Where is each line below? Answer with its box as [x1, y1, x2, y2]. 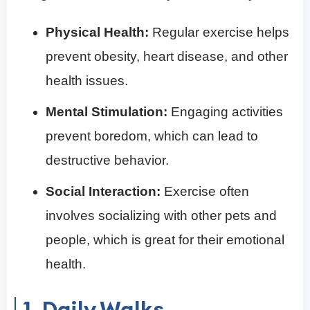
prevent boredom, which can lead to [46, 129, 258, 144]
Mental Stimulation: [46, 104, 171, 120]
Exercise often [161, 184, 249, 199]
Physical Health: [46, 25, 149, 40]
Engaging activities [171, 104, 283, 120]
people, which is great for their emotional [46, 232, 284, 248]
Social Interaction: [46, 184, 161, 199]
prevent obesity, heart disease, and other [46, 49, 288, 64]
